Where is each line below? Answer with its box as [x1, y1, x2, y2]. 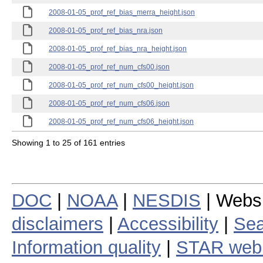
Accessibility [117, 213, 218, 234]
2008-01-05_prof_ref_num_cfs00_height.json [49, 81, 194, 89]
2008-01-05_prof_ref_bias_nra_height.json [49, 45, 187, 53]
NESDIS [133, 190, 201, 211]
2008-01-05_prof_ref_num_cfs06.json [49, 99, 170, 107]
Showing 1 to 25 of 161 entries [12, 137, 125, 147]
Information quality [12, 237, 161, 258]
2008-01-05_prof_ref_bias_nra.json [49, 26, 163, 35]
